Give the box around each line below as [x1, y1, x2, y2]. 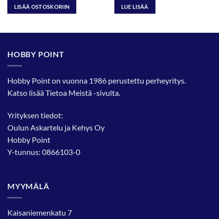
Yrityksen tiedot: [7, 110, 63, 120]
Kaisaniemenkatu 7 [7, 208, 72, 218]
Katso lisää [7, 88, 45, 98]
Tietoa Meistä [45, 88, 92, 98]
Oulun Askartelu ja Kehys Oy [7, 122, 105, 132]
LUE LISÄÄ [121, 3, 149, 10]
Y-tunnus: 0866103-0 [7, 147, 80, 156]
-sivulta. [92, 88, 120, 98]
